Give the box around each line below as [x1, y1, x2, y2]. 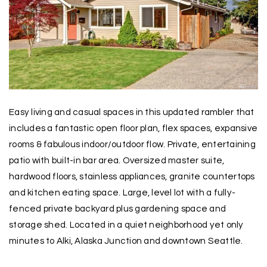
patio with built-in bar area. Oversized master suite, [9, 156, 225, 165]
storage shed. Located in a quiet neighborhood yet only [9, 220, 244, 229]
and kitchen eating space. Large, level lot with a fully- [9, 188, 235, 197]
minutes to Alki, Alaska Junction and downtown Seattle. [9, 236, 243, 246]
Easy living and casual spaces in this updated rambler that [9, 107, 254, 117]
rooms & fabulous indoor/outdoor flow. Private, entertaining [9, 139, 256, 149]
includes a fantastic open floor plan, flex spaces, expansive [9, 123, 257, 133]
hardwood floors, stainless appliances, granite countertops [9, 172, 255, 181]
